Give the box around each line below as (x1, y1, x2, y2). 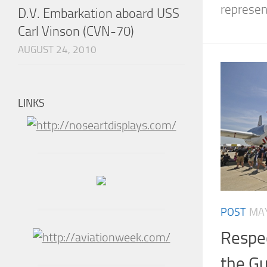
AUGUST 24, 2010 (18, 44, 97, 56)
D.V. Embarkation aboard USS (18, 5, 179, 22)
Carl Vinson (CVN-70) (18, 23, 134, 40)
